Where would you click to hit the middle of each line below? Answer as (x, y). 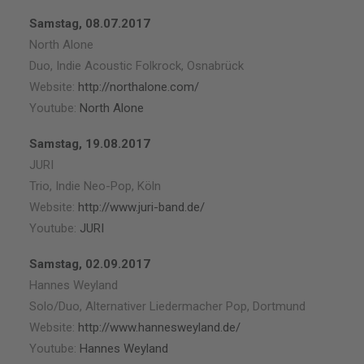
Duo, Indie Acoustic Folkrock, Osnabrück (136, 66)
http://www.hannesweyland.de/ (159, 327)
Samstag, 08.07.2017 (90, 24)
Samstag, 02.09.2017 (90, 264)
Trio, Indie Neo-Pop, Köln (95, 186)
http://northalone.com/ (139, 87)
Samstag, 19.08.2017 (90, 144)
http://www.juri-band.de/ (141, 207)
